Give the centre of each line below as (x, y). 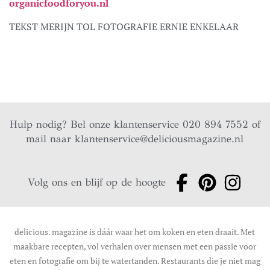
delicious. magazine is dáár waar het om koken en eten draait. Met (135, 231)
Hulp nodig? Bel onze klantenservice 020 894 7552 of (135, 124)
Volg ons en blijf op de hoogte (97, 182)
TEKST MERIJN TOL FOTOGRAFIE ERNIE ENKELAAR (124, 26)
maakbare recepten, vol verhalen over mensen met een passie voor (135, 246)
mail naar (51, 139)
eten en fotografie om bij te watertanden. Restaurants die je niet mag (135, 260)
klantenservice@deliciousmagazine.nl (159, 139)
